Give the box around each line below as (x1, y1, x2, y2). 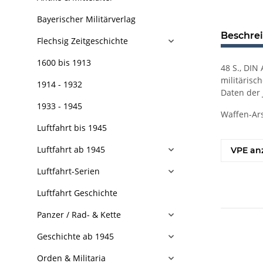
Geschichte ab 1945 (37, 231, 114, 242)
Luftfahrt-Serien (37, 166, 100, 177)
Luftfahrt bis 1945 (37, 122, 107, 133)
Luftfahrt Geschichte (37, 187, 117, 198)
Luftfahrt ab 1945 (37, 144, 105, 155)
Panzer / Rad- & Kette (37, 209, 121, 220)
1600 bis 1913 (37, 57, 91, 68)
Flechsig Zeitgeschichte (37, 35, 128, 46)
